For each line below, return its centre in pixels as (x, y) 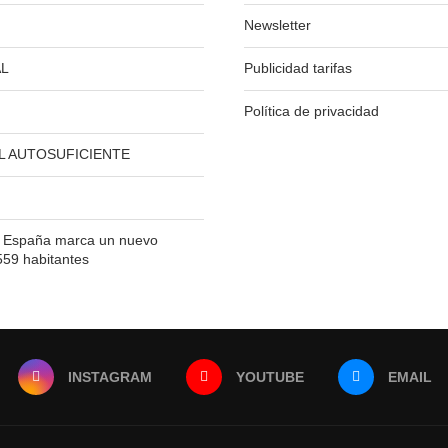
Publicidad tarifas (298, 68)
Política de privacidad (312, 111)
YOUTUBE (269, 377)
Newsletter (278, 25)
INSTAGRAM (109, 377)
